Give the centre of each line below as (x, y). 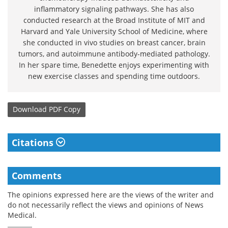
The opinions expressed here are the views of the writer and (111, 194)
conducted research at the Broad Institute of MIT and (114, 20)
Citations (34, 142)
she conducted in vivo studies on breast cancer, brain (114, 42)
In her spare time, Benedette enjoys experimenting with (114, 65)
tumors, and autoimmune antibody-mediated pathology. (114, 53)
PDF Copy (65, 109)
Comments (37, 175)
